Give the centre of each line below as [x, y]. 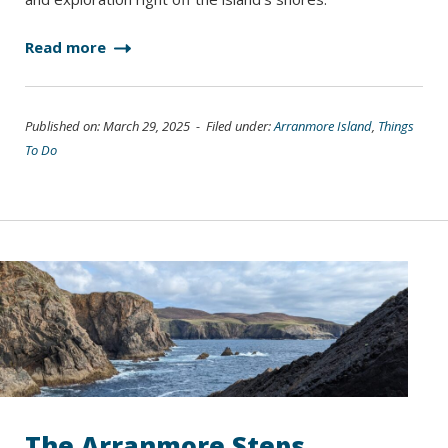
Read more [67, 47]
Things [396, 126]
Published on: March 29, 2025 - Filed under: [149, 126]
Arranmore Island [323, 126]
